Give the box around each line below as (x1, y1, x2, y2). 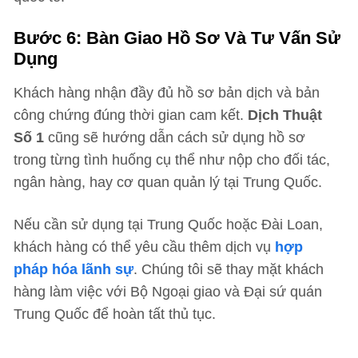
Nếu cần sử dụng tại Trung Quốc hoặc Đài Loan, (14, 217, 323, 233)
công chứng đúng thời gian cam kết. (14, 107, 248, 123)
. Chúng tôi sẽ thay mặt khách (133, 261, 324, 277)
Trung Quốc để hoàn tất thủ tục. (14, 306, 216, 322)
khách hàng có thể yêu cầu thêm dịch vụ (14, 239, 275, 255)
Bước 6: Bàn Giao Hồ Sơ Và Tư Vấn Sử (14, 28, 340, 48)
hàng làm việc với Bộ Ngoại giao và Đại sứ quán (14, 284, 322, 300)
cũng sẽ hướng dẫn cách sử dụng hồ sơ (44, 129, 305, 145)
